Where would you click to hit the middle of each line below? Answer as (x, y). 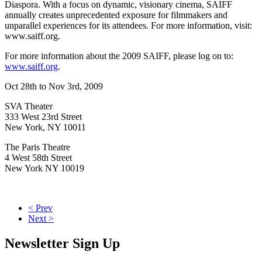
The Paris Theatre (37, 147)
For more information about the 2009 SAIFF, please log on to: (119, 56)
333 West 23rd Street (43, 117)
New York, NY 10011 (45, 127)
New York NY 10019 (44, 168)
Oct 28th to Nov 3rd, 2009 (54, 87)
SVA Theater (29, 106)
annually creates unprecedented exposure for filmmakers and (116, 15)
